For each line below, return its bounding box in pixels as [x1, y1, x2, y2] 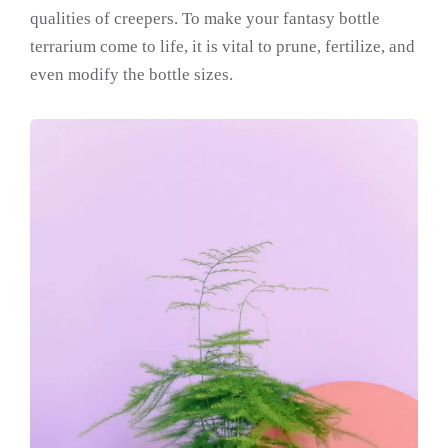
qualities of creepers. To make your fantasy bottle [30, 8, 380, 28]
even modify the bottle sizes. [30, 64, 233, 84]
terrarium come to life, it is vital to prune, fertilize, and [30, 36, 415, 56]
